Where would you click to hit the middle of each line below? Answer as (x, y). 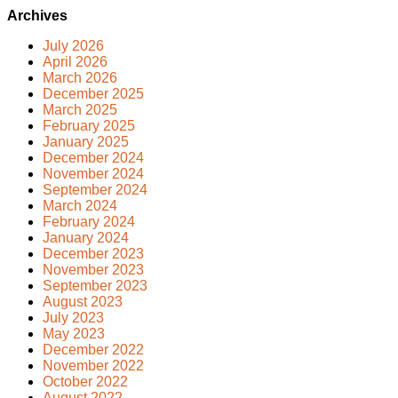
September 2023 (95, 285)
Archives (37, 15)
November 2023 (93, 269)
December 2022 (93, 349)
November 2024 (93, 173)
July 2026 (73, 45)
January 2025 (86, 141)
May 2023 (74, 333)
